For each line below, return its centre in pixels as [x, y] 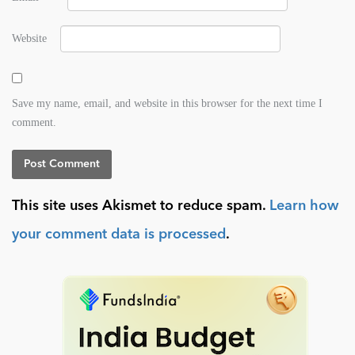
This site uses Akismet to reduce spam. [141, 206]
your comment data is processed [119, 235]
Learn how [304, 206]
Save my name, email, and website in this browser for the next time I [167, 103]
